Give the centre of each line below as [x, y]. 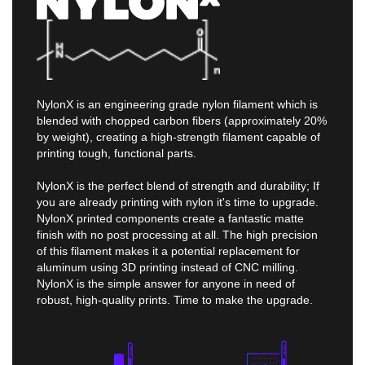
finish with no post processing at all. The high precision [177, 234]
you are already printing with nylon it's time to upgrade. [178, 202]
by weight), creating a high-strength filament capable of [178, 136]
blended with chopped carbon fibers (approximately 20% [182, 120]
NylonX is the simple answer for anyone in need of [166, 283]
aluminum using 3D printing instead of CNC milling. [167, 267]
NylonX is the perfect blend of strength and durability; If [178, 185]
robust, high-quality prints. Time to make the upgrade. [175, 299]
